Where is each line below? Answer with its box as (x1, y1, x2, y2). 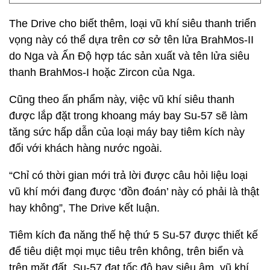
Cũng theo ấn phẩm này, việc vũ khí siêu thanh (9, 93, 234, 105)
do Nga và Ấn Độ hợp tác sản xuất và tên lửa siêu (9, 50, 250, 62)
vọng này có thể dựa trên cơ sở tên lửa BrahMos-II (9, 34, 254, 46)
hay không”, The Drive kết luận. (9, 202, 160, 214)
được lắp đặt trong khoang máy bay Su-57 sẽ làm (9, 110, 248, 122)
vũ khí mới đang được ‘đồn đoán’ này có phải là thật (9, 186, 259, 198)
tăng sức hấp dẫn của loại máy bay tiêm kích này (9, 126, 245, 138)
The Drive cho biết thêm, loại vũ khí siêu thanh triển (9, 17, 256, 30)
